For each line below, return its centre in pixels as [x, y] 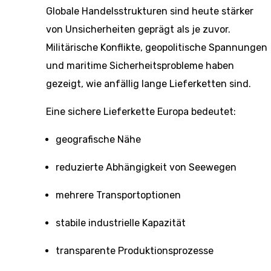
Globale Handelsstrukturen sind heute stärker [150, 11]
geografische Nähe [98, 139]
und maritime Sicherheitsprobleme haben [140, 66]
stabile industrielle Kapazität [121, 223]
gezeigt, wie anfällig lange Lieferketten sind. [149, 84]
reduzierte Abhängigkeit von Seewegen [146, 167]
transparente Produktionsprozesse [135, 251]
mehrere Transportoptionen [118, 195]
